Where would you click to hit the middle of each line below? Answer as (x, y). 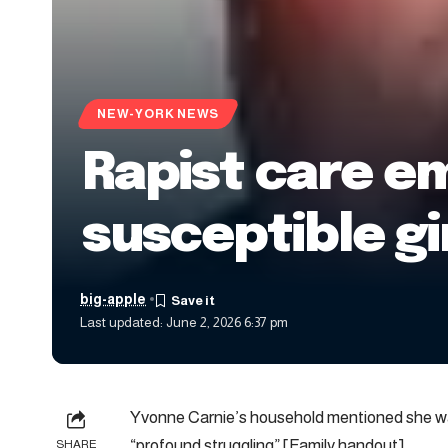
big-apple (113, 299)
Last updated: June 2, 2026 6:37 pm (184, 322)
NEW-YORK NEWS (158, 114)
